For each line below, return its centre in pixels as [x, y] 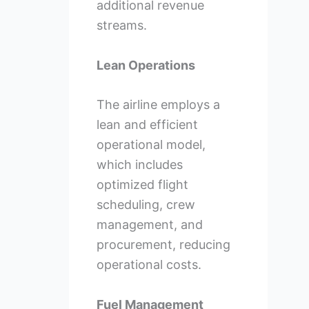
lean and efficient [147, 125]
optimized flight [142, 185]
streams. [121, 25]
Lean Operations [146, 65]
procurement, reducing [163, 245]
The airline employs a [158, 105]
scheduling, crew [146, 205]
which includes [139, 165]
